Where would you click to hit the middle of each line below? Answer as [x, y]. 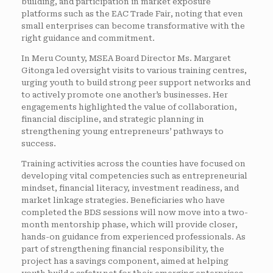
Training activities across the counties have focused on [133, 163]
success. [39, 143]
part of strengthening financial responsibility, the [123, 249]
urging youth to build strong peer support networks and [136, 82]
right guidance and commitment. [88, 38]
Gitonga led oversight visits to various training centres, [134, 70]
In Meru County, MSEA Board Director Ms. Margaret [126, 58]
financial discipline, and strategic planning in [113, 119]
